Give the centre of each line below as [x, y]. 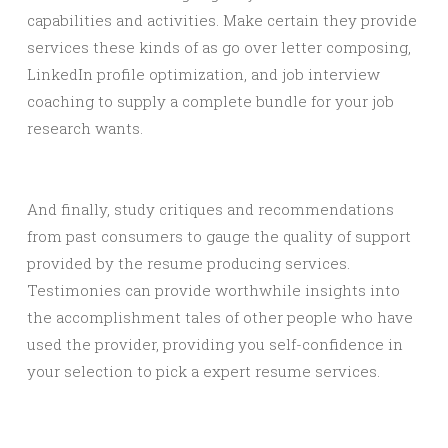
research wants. [85, 128]
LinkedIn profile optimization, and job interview [203, 74]
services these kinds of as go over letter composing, [219, 47]
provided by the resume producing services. [188, 263]
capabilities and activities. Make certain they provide [222, 20]
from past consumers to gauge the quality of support [219, 236]
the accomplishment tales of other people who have [220, 317]
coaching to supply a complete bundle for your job [210, 101]
